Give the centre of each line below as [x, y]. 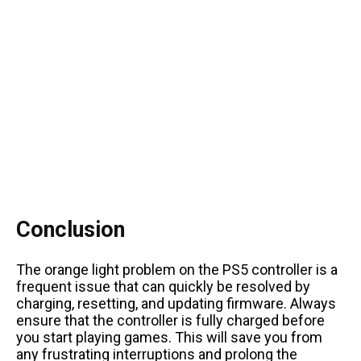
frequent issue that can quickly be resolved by [163, 286]
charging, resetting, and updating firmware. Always [176, 303]
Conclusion [71, 229]
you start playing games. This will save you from [169, 337]
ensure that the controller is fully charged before [170, 320]
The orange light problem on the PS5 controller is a [177, 269]
